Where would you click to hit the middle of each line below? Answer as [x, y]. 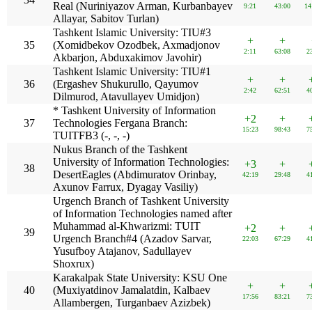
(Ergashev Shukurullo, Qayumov [126, 84]
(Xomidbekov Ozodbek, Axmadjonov [137, 45]
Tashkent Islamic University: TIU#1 [132, 71]
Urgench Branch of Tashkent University [141, 201]
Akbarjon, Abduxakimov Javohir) [127, 57]
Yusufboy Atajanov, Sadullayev [123, 251]
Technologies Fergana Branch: [120, 123]
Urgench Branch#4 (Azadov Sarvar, [133, 239]
